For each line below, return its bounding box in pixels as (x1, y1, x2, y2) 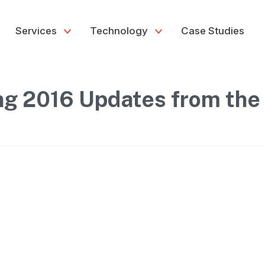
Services (15, 25, 57, 37)
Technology (90, 25, 148, 37)
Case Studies (181, 25, 245, 37)
